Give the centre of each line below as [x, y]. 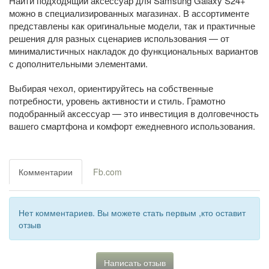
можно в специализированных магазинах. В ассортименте [129, 13]
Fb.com [107, 172]
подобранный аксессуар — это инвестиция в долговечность [134, 113]
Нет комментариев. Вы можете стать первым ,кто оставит [132, 213]
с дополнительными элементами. [78, 64]
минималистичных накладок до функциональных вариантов [134, 51]
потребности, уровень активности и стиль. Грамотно [117, 101]
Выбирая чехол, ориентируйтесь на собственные [111, 88]
